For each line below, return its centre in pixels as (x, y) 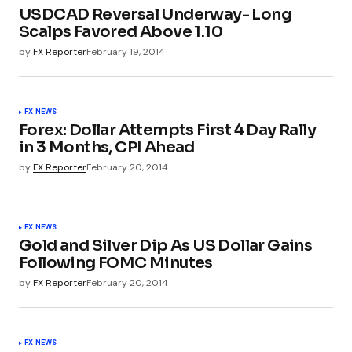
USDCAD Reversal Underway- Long (155, 14)
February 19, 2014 (126, 51)
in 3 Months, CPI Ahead (107, 147)
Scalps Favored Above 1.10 (121, 31)
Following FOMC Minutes (116, 263)
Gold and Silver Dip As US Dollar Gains (166, 246)
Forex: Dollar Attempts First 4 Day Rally (167, 130)
